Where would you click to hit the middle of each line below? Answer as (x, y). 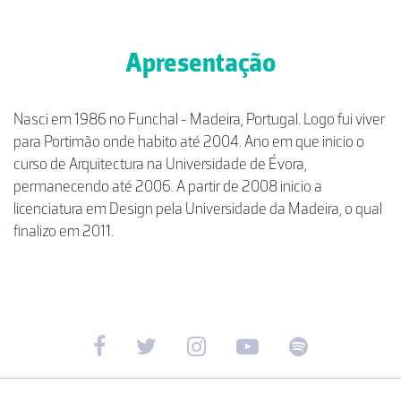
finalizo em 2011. (64, 231)
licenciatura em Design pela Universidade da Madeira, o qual (198, 209)
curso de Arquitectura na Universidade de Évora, (160, 164)
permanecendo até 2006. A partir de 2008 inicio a (168, 186)
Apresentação (200, 62)
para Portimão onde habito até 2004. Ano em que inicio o (189, 141)
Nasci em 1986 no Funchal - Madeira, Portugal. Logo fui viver (199, 119)
